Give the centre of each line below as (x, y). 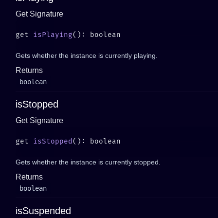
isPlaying (53, 35)
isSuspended (43, 211)
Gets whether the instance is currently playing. (87, 55)
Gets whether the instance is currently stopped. (88, 162)
